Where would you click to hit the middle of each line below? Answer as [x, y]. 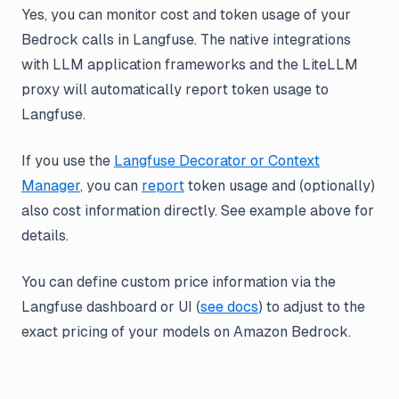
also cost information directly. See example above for [198, 211]
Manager [51, 186]
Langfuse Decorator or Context [217, 161]
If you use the [68, 161]
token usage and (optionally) [280, 186]
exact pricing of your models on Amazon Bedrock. [186, 332]
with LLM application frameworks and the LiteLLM [190, 65]
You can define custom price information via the [179, 282]
